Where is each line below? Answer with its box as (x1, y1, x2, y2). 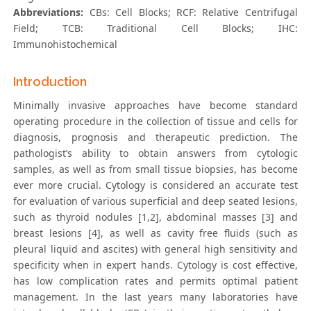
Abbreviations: (13, 6, 84, 19)
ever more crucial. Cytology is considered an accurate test (13, 178, 298, 192)
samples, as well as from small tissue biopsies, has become (13, 162, 298, 176)
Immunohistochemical (13, 37, 118, 51)
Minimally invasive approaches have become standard (13, 99, 298, 112)
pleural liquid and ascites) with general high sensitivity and (13, 242, 298, 256)
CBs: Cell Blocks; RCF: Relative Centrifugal (83, 6, 298, 19)
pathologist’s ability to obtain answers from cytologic (13, 146, 298, 160)
